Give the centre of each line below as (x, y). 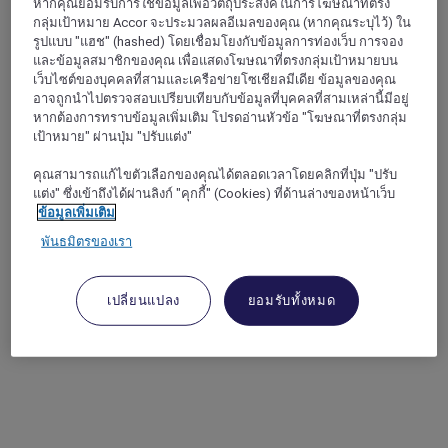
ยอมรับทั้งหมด (291, 301)
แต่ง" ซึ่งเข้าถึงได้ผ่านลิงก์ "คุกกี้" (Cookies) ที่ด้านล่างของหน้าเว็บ (214, 194)
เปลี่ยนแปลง (143, 301)
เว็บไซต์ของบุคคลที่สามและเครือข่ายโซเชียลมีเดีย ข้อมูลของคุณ (215, 80)
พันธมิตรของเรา (87, 242)
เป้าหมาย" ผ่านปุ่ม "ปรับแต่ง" (113, 137)
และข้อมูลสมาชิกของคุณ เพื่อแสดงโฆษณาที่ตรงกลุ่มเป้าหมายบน (216, 61)
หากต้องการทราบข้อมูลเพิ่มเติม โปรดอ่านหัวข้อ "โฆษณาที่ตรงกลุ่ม (220, 118)
